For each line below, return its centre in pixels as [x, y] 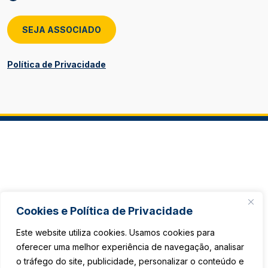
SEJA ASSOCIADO [62, 29]
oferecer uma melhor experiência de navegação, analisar [130, 247]
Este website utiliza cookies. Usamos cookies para [115, 232]
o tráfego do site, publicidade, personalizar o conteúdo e [130, 261]
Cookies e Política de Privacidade [104, 211]
